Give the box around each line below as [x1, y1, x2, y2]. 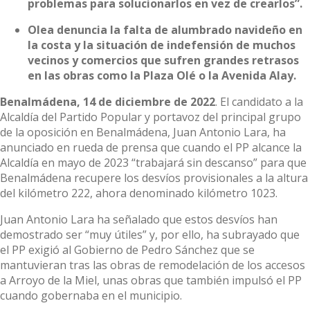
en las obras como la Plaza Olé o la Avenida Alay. [28, 67, 296, 83]
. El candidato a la [215, 93, 303, 109]
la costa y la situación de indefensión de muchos [28, 37, 295, 53]
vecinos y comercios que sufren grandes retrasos [28, 52, 299, 68]
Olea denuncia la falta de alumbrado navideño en [28, 21, 302, 37]
